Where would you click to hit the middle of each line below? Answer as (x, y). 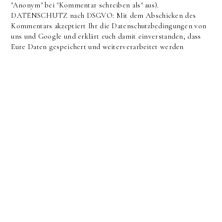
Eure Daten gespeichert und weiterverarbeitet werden (97, 47)
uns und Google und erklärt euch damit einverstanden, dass (106, 36)
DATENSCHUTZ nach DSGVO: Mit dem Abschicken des (104, 16)
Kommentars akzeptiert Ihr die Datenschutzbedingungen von (109, 26)
